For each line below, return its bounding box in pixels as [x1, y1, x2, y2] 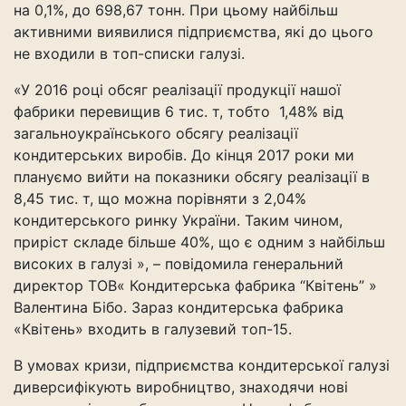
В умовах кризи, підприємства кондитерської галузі [14, 356, 390, 374]
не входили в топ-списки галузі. [14, 44, 245, 63]
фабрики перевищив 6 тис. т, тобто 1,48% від [14, 102, 343, 121]
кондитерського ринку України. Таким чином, [14, 211, 343, 229]
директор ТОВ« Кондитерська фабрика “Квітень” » [14, 276, 377, 295]
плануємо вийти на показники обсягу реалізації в [14, 168, 370, 186]
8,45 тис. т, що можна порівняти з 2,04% [14, 189, 306, 208]
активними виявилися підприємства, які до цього [14, 23, 373, 41]
